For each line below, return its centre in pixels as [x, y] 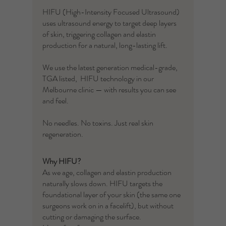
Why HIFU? [62, 161]
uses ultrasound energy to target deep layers [109, 23]
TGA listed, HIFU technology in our [98, 78]
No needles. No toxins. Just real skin [98, 123]
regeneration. [63, 134]
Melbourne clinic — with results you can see [109, 90]
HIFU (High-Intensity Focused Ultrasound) [111, 12]
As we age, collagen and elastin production [107, 172]
